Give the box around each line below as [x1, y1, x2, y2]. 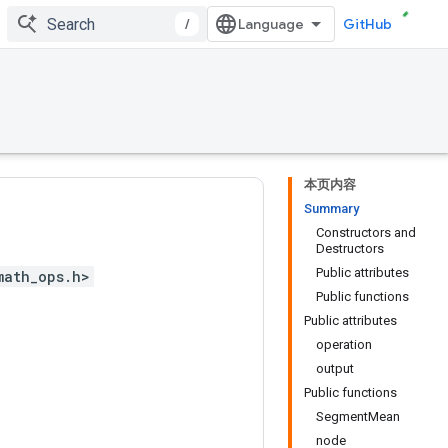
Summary [304, 201, 359, 216]
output [316, 361, 354, 376]
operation [316, 337, 372, 352]
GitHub [343, 15, 392, 33]
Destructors [316, 241, 384, 256]
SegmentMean [316, 409, 400, 424]
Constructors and [316, 225, 416, 240]
